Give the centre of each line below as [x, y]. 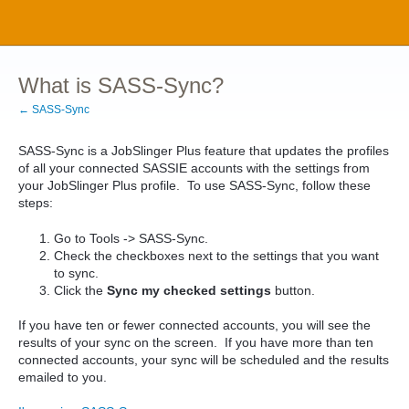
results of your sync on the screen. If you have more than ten [196, 343]
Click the [81, 290]
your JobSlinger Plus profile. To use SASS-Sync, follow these [194, 185]
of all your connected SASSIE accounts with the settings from [194, 168]
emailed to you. [63, 378]
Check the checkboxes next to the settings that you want [217, 255]
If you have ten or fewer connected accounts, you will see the [194, 325]
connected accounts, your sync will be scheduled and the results [204, 360]
